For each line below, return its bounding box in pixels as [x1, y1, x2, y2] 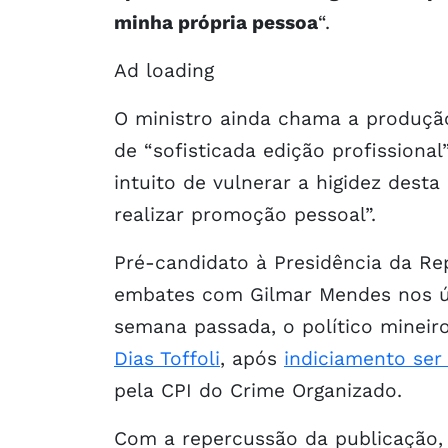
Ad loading [114, 58, 214, 82]
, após [220, 346, 284, 370]
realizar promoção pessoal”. [114, 202, 376, 226]
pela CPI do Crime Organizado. [114, 378, 402, 402]
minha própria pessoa [114, 10, 318, 34]
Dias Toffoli [114, 346, 220, 370]
